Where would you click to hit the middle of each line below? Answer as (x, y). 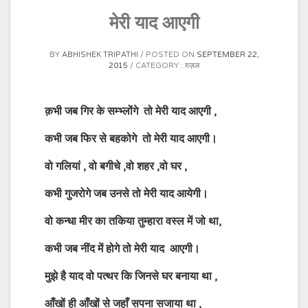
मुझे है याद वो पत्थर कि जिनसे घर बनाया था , (131, 276)
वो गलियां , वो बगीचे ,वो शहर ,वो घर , (116, 166)
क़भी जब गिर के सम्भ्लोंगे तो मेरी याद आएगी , (131, 111)
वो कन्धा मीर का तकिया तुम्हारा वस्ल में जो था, (133, 221)
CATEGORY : (160, 65)
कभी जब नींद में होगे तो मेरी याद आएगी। (122, 249)
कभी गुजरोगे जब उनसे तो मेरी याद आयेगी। (126, 194)
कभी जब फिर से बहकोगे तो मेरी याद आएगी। (131, 139)
